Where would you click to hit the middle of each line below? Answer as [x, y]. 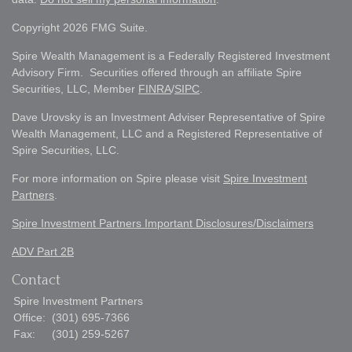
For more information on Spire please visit [117, 178]
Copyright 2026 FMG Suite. [80, 27]
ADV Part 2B [43, 251]
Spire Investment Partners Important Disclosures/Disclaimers [163, 223]
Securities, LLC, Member [75, 89]
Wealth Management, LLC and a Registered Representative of [167, 134]
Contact [36, 280]
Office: [31, 317]
